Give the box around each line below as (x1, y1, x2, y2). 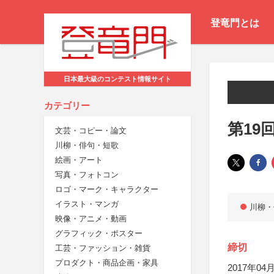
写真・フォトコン (55, 170, 119, 180)
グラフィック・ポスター (55, 229, 143, 239)
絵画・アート (55, 155, 103, 165)
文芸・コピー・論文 (55, 126, 127, 136)
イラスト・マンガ (55, 199, 119, 209)
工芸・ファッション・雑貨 (55, 243, 150, 253)
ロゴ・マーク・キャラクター (55, 185, 158, 194)
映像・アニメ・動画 (55, 214, 127, 224)
